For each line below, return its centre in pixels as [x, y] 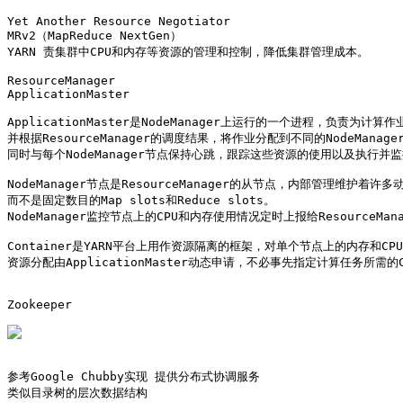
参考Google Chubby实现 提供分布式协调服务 [134, 376]
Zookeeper [40, 304]
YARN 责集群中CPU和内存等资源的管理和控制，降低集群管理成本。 [188, 52]
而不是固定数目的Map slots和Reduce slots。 [141, 200]
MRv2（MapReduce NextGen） [94, 36]
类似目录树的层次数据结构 [77, 393]
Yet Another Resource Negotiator [119, 21]
